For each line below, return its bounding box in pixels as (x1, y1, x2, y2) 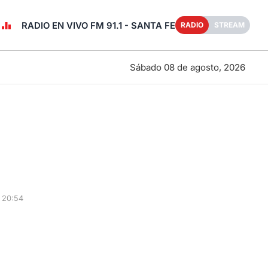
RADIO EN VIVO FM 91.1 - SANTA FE (22, 20, 175, 31)
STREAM (214, 20, 245, 29)
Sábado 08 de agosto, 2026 (129, 61, 245, 73)
